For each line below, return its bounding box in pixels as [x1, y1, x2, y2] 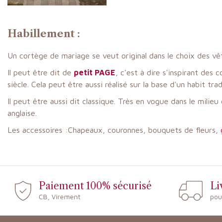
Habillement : [7, 28, 80, 40]
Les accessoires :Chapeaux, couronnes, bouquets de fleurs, [7, 125, 221, 134]
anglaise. [7, 109, 37, 117]
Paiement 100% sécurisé [38, 180, 152, 192]
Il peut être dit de [7, 68, 74, 77]
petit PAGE [74, 68, 115, 77]
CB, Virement [38, 192, 80, 201]
